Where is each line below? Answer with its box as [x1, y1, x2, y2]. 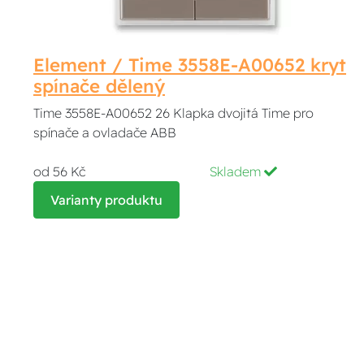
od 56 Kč [33, 162, 86, 180]
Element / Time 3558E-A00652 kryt [33, 53, 347, 76]
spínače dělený [33, 74, 166, 97]
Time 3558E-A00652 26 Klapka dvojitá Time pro [33, 104, 314, 121]
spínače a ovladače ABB [33, 123, 177, 141]
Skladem [209, 162, 264, 180]
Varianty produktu [50, 191, 163, 208]
